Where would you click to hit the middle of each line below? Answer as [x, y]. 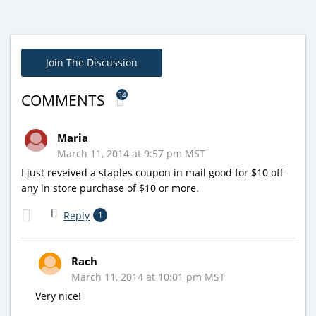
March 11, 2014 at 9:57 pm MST [131, 153]
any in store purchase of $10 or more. [110, 188]
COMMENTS [65, 100]
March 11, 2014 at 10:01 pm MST [148, 276]
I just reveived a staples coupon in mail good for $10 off [152, 172]
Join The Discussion [92, 62]
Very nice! [58, 296]
